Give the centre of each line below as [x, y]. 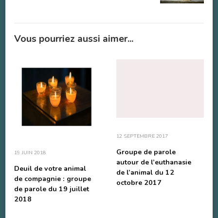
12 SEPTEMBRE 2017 [142, 136]
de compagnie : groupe [53, 179]
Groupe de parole [146, 152]
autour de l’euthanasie [154, 163]
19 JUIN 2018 [30, 152]
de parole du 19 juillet [52, 189]
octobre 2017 [139, 183]
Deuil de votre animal [50, 168]
